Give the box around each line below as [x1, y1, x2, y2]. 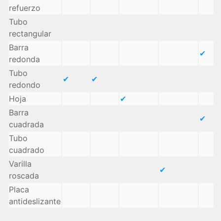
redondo [9, 79, 40, 90]
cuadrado [9, 145, 44, 155]
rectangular [9, 28, 51, 38]
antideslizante [9, 196, 61, 206]
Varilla [9, 158, 32, 169]
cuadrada [9, 119, 44, 129]
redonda [9, 54, 40, 64]
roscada [9, 170, 39, 181]
